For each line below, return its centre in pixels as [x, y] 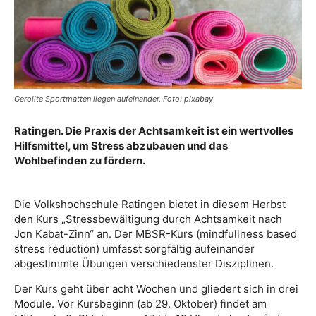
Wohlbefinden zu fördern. [80, 160]
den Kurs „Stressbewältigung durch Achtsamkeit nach [148, 219]
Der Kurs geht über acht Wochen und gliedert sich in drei [156, 289]
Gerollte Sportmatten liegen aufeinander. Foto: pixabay [114, 99]
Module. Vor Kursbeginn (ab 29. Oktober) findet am [140, 304]
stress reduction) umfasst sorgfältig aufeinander [134, 249]
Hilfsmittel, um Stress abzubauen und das [121, 146]
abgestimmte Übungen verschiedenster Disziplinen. [144, 263]
